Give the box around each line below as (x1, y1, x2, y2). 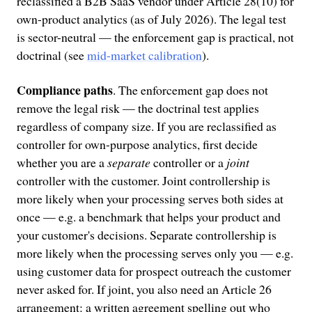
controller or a (150, 153, 226, 171)
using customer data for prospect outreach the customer (16, 262, 291, 279)
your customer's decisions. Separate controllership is (16, 226, 276, 243)
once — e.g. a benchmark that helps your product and (16, 208, 281, 225)
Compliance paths (16, 80, 113, 99)
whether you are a (16, 153, 107, 171)
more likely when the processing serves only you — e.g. (16, 244, 293, 261)
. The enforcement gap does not (112, 81, 268, 98)
